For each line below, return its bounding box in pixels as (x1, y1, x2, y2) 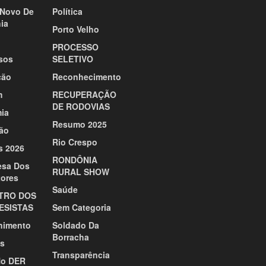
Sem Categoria (52, 201, 111, 214)
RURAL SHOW (52, 166, 109, 178)
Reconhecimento (52, 71, 121, 83)
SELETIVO (52, 53, 93, 65)
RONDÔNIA (52, 154, 97, 166)
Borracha (52, 231, 89, 243)
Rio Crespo (52, 136, 97, 148)
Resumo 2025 (52, 118, 107, 131)
